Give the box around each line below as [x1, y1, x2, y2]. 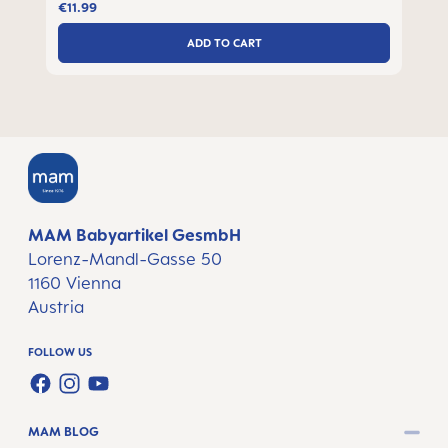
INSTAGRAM [56, 387, 154, 407]
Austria [28, 297, 84, 317]
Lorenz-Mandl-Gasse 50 [28, 249, 222, 269]
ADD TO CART [186, 35, 262, 50]
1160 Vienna [28, 273, 121, 293]
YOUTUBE [85, 387, 162, 407]
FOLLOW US [28, 345, 92, 359]
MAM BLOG [28, 424, 99, 440]
